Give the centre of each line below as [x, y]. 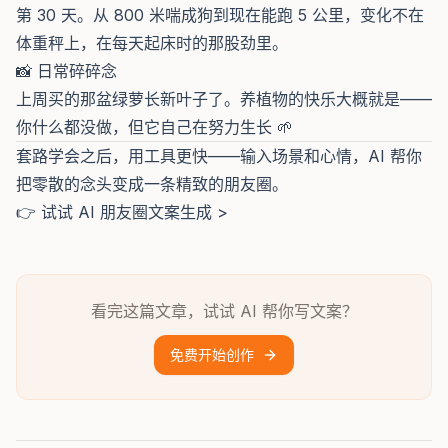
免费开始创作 [212, 354]
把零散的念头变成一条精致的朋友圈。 [152, 184]
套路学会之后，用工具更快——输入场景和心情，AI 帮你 [219, 156]
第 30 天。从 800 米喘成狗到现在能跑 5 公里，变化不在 [220, 15]
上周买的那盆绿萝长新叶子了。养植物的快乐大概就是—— [224, 99]
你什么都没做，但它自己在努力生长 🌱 [154, 127]
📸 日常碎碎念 [66, 71]
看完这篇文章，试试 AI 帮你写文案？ [224, 311]
